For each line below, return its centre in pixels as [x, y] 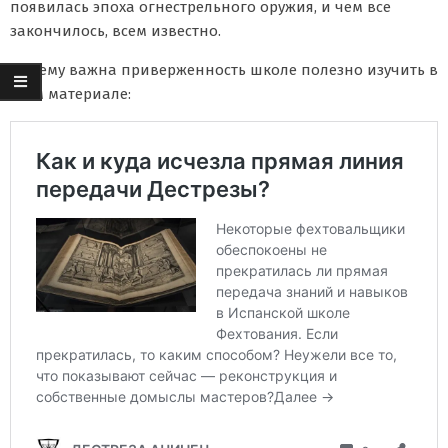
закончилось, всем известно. [115, 30]
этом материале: [70, 93]
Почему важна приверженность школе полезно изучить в [224, 69]
